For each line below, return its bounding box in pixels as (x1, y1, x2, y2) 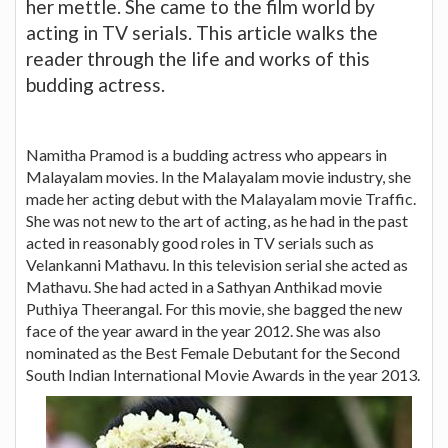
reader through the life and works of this (26, 46, 370, 70)
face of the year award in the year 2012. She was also (26, 320, 381, 340)
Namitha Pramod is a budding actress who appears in (26, 144, 387, 164)
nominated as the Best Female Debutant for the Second (26, 342, 400, 362)
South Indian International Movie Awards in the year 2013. (26, 364, 420, 384)
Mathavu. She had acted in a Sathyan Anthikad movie (26, 276, 382, 296)
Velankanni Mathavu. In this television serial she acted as (26, 254, 408, 274)
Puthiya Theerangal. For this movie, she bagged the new (26, 298, 402, 318)
